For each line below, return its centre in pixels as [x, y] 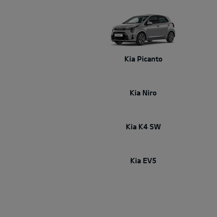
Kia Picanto [143, 58]
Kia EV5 [143, 160]
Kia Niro [143, 92]
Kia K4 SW [143, 126]
